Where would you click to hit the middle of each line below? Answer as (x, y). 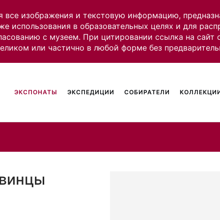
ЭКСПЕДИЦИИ (91, 92)
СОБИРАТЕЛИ (147, 92)
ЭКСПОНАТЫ (36, 92)
